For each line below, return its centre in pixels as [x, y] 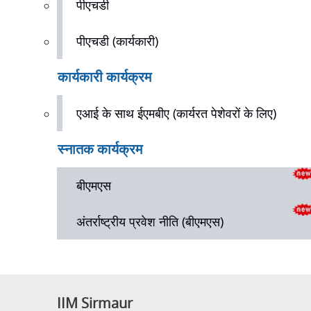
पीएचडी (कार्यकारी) [117, 41]
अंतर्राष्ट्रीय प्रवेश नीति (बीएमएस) [150, 221]
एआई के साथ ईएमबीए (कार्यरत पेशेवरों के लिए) [176, 113]
